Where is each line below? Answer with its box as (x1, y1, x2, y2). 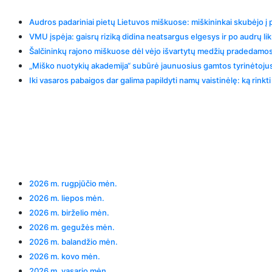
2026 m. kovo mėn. (29, 251, 100, 261)
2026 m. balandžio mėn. (29, 236, 118, 246)
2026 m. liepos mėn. (29, 192, 104, 203)
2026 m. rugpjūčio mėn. (29, 178, 117, 188)
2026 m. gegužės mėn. (29, 222, 115, 232)
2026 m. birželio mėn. (29, 207, 109, 217)
